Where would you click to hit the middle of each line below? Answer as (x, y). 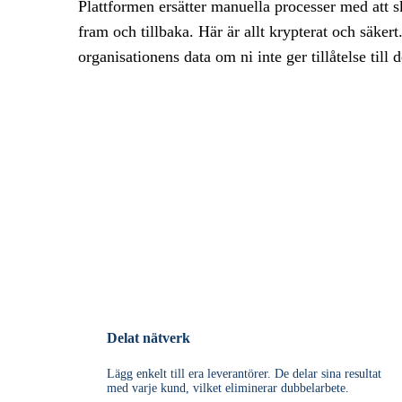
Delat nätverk (149, 337)
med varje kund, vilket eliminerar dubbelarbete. (245, 388)
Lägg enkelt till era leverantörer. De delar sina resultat (245, 373)
